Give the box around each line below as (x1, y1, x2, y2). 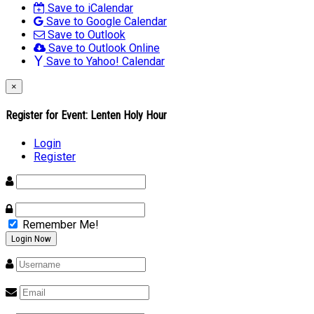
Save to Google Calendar (43, 14, 167, 28)
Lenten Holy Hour (90, 109, 167, 123)
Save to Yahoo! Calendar (43, 54, 165, 68)
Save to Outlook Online (46, 41, 160, 55)
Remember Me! (20, 218, 99, 232)
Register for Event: (6, 109, 90, 123)
